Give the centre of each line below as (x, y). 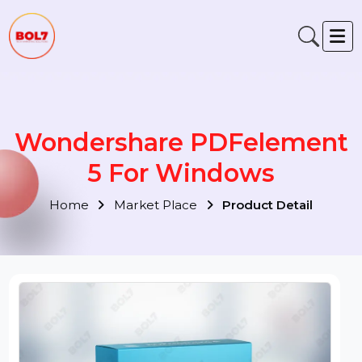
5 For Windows (190, 182)
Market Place (166, 216)
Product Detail (282, 216)
